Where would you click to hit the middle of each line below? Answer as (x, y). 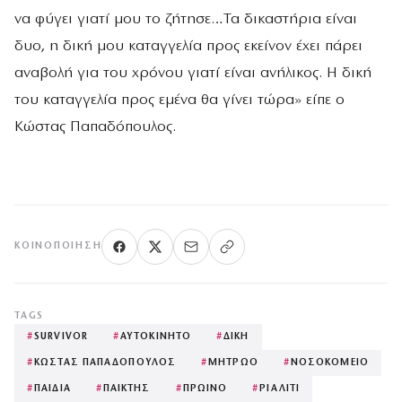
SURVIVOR (61, 336)
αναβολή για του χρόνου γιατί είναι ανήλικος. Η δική (193, 73)
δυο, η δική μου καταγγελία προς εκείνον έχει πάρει (188, 46)
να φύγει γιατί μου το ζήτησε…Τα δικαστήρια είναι (186, 19)
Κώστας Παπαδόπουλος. (95, 127)
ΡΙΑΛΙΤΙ (280, 389)
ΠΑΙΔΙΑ (52, 389)
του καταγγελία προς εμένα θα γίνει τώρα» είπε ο (179, 100)
